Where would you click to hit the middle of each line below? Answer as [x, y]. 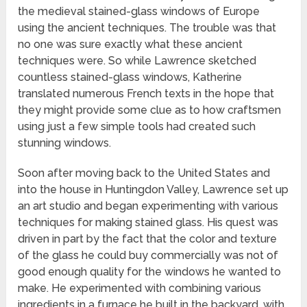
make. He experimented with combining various [140, 288]
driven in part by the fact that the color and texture [148, 239]
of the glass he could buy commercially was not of [148, 256]
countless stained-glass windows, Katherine [130, 77]
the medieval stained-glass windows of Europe [139, 12]
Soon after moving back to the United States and [144, 173]
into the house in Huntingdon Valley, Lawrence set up [153, 190]
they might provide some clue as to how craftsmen [150, 110]
